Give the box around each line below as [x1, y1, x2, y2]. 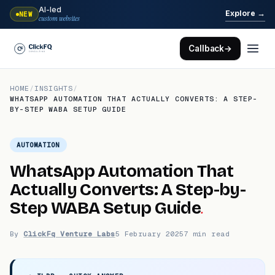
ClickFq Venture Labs [23, 229, 115, 238]
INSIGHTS [34, 83, 73, 93]
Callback [188, 44, 225, 53]
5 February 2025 [115, 229, 184, 238]
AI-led [39, 5, 62, 14]
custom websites [39, 14, 80, 23]
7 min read [184, 229, 230, 238]
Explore [225, 9, 257, 18]
